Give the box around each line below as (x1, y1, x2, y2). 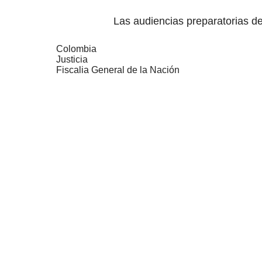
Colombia (56, 43, 96, 54)
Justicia (56, 54, 88, 64)
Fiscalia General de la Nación (56, 64, 180, 75)
